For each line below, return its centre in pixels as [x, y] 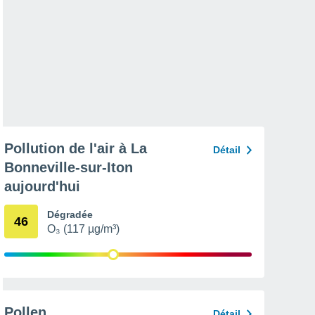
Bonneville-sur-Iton [69, 167]
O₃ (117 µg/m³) [83, 229]
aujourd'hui [42, 186]
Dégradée [70, 214]
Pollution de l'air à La [76, 148]
